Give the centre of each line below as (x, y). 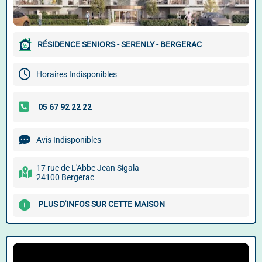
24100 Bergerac (65, 177)
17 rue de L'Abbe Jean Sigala (88, 168)
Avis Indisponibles (69, 140)
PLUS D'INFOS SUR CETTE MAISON (101, 204)
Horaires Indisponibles (77, 74)
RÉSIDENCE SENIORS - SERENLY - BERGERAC (120, 44)
